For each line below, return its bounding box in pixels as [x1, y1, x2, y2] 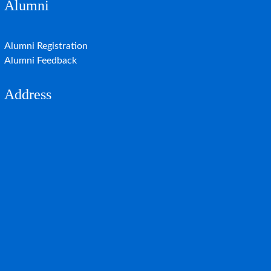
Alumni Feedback [4, 56, 77, 65]
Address [4, 87, 51, 102]
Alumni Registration [4, 41, 88, 51]
